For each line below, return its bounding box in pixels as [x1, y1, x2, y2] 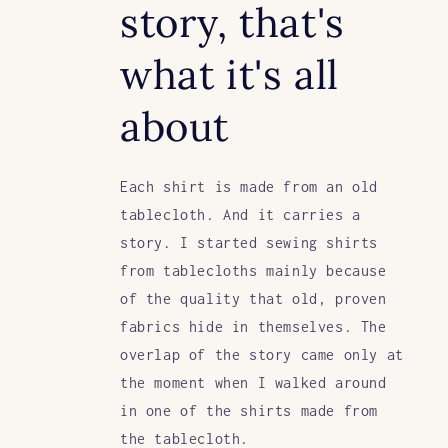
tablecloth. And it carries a [120, 206, 361, 224]
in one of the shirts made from [120, 402, 379, 420]
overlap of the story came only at [120, 346, 404, 364]
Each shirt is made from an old [120, 178, 379, 196]
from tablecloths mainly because [120, 262, 387, 280]
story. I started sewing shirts [120, 234, 379, 252]
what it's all [120, 49, 339, 101]
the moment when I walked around [120, 374, 387, 392]
